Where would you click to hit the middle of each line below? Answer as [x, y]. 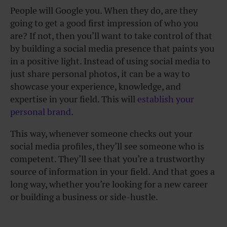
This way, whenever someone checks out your [101, 134]
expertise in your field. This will [74, 99]
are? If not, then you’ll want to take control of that [111, 36]
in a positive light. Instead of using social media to [110, 61]
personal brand [41, 112]
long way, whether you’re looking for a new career [109, 184]
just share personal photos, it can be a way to [100, 74]
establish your [166, 99]
